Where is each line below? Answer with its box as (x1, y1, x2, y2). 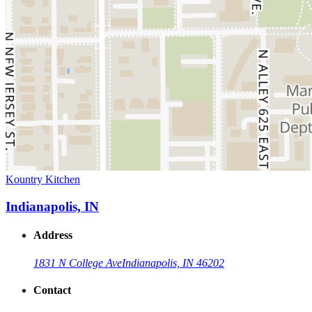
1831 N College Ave (33, 256, 122, 269)
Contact (33, 283, 71, 296)
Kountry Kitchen (6, 173, 80, 186)
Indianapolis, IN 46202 (122, 256, 224, 269)
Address (33, 229, 72, 242)
